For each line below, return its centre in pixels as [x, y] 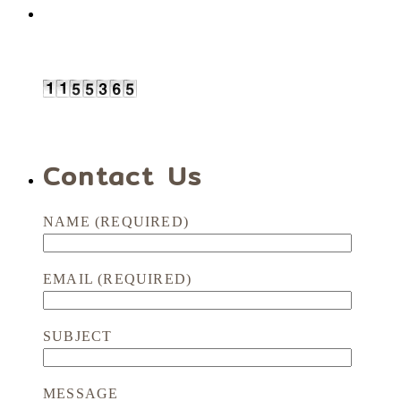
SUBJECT [78, 336]
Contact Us [123, 176]
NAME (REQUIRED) [116, 221]
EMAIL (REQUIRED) [118, 278]
